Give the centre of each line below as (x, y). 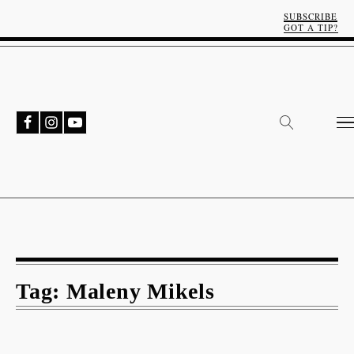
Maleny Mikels (140, 291)
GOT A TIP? (311, 27)
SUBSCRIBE (311, 16)
